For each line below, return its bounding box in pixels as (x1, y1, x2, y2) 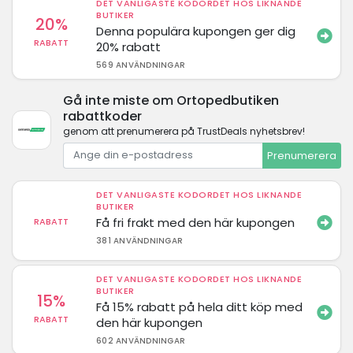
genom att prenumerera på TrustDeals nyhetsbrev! (63, 124, 305, 138)
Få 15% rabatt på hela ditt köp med (96, 299, 303, 315)
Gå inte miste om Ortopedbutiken (63, 91, 279, 110)
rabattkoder (63, 106, 142, 125)
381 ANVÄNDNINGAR (96, 235, 184, 247)
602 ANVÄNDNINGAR (96, 335, 186, 347)
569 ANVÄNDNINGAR (96, 58, 186, 71)
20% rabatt (96, 38, 162, 55)
